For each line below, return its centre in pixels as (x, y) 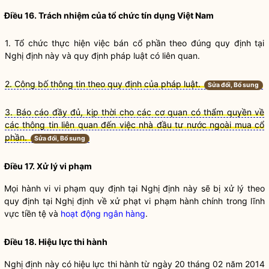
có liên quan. (174, 56)
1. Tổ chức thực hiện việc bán (69, 43)
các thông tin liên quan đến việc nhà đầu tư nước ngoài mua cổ (134, 125)
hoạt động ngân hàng (103, 213)
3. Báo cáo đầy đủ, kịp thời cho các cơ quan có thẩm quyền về (134, 112)
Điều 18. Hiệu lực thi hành (56, 242)
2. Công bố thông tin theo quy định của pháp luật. (103, 84)
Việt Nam (195, 15)
